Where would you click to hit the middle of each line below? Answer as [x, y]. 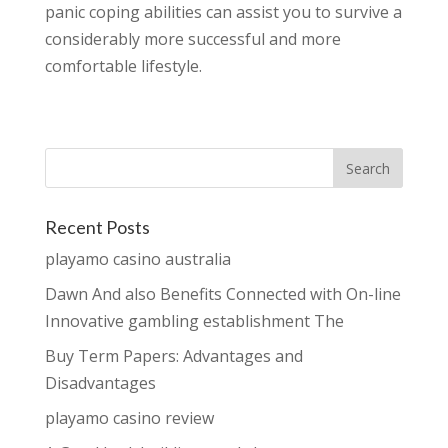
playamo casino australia [137, 259]
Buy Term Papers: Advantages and [173, 356]
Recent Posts [97, 227]
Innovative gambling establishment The [194, 321]
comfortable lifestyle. [123, 66]
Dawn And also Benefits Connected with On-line [222, 294]
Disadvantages [100, 383]
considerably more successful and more [192, 39]
